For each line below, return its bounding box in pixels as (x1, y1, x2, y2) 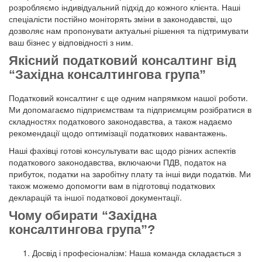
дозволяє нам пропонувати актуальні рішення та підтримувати (9, 25, 249, 37)
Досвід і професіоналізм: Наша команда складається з (32, 247, 241, 259)
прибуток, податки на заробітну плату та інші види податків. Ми (9, 168, 251, 180)
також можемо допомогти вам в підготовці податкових (9, 180, 215, 192)
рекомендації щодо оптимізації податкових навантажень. (9, 127, 227, 139)
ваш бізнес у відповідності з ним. (9, 36, 133, 49)
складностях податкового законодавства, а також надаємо (9, 115, 232, 127)
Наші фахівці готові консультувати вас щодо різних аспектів (9, 144, 236, 157)
